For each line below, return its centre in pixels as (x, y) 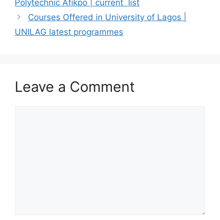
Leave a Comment (75, 87)
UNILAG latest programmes (69, 32)
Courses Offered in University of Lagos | (108, 17)
